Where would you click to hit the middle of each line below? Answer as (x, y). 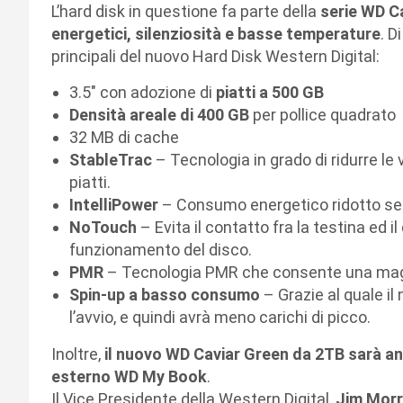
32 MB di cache (124, 137)
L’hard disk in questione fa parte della (184, 11)
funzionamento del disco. (161, 250)
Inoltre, (78, 354)
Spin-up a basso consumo (165, 295)
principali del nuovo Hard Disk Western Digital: (215, 56)
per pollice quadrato (322, 115)
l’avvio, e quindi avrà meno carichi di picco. (220, 317)
